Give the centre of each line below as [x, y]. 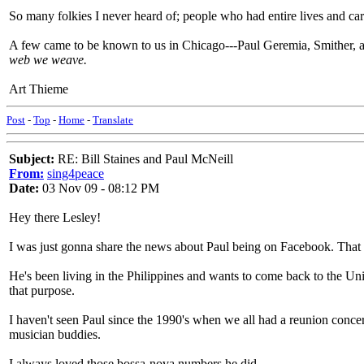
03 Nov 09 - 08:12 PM [99, 188]
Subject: [32, 159]
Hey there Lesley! [55, 217]
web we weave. [48, 60]
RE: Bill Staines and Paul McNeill [144, 159]
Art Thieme [39, 89]
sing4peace [76, 173]
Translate [113, 120]
